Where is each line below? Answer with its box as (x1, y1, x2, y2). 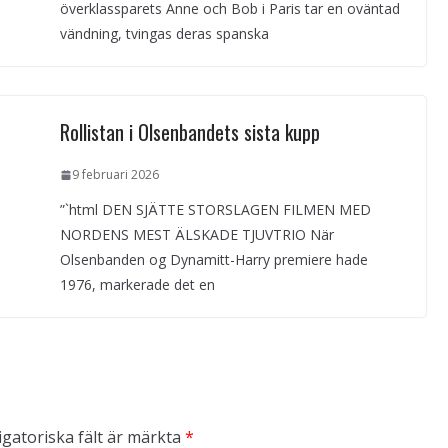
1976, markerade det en (59, 275, 215, 295)
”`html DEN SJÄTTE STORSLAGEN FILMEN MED (59, 200, 371, 220)
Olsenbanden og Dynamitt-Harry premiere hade (59, 250, 368, 270)
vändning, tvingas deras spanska (59, 24, 269, 44)
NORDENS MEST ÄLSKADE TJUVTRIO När (59, 225, 334, 245)
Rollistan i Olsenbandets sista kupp (59, 117, 320, 148)
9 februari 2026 (71, 166, 159, 184)
